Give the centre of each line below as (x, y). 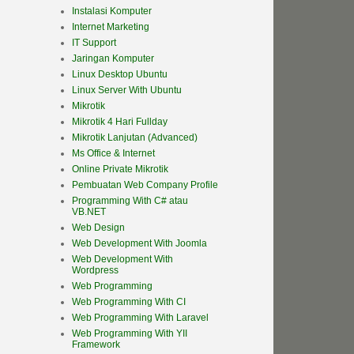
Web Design (98, 228)
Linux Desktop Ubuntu (120, 75)
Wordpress (95, 271)
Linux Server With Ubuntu (127, 90)
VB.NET (89, 212)
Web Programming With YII (130, 334)
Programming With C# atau (130, 201)
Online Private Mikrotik (120, 169)
